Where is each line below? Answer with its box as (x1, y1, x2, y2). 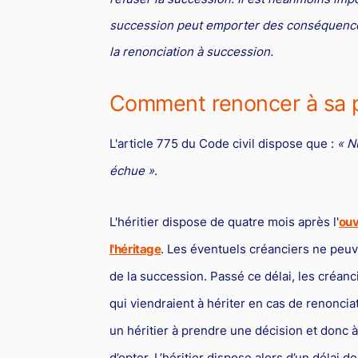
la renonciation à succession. (109, 43, 273, 59)
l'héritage (109, 241, 161, 257)
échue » (109, 162, 154, 178)
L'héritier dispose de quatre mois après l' (109, 213, 339, 229)
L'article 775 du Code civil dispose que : (109, 135, 337, 151)
